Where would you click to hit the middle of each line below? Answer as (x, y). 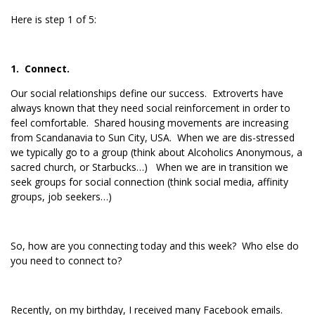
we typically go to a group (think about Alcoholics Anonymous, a (156, 152)
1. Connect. (43, 69)
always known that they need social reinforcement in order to (150, 108)
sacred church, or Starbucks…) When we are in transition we (149, 167)
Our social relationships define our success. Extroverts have (147, 93)
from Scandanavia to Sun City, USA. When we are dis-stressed (153, 137)
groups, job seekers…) (61, 197)
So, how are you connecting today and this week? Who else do (155, 246)
